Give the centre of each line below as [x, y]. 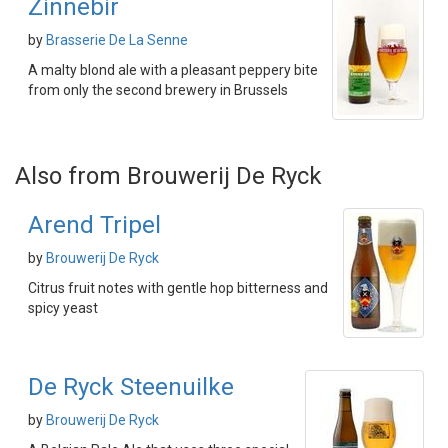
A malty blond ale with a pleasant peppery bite [173, 70]
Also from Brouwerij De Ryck [168, 176]
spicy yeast [63, 308]
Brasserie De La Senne [117, 40]
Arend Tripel [94, 225]
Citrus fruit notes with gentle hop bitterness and [178, 288]
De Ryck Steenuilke [131, 387]
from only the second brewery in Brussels [158, 90]
